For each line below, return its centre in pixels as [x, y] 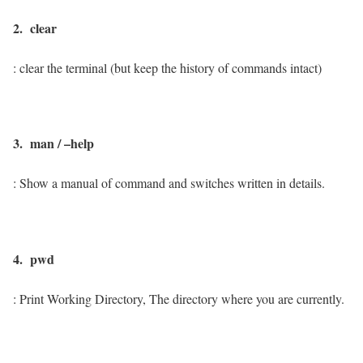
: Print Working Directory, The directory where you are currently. [179, 298]
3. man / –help [56, 143]
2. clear [37, 28]
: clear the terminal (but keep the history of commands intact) [167, 67]
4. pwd [34, 258]
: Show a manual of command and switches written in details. [169, 183]
